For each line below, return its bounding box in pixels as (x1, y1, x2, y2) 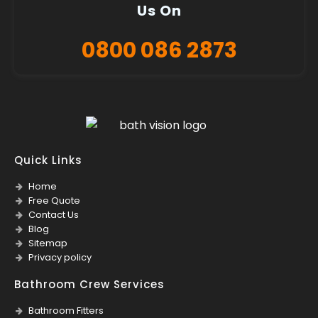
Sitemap (28, 236, 67, 250)
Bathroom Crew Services (14, 276, 165, 292)
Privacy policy (28, 250, 92, 264)
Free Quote (28, 193, 80, 207)
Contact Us (28, 207, 79, 221)
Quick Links (14, 152, 82, 168)
